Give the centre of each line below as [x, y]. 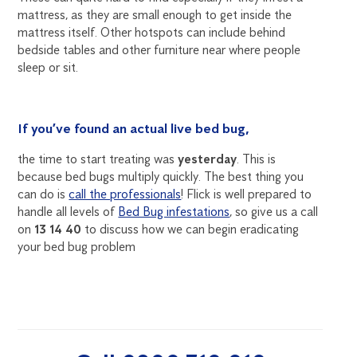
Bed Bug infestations [174, 212]
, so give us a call [274, 212]
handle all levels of [68, 212]
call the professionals [125, 194]
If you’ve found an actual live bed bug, [133, 129]
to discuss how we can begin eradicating [192, 229]
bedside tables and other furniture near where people [159, 50]
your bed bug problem [77, 247]
